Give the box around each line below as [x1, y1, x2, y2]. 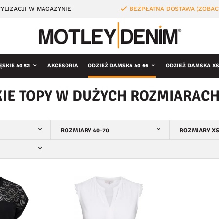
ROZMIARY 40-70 [60, 127, 109, 134]
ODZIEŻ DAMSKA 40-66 [88, 62, 148, 69]
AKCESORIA [47, 62, 78, 69]
